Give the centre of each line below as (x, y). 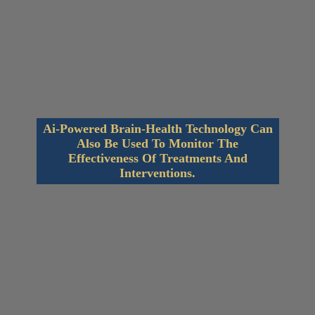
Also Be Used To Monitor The (158, 143)
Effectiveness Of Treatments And (158, 158)
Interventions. (158, 173)
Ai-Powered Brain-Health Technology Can (158, 128)
